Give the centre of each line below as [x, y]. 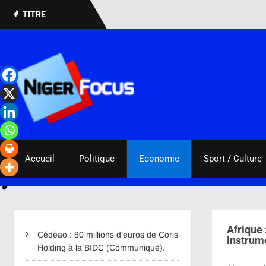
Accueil [40, 159]
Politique [97, 159]
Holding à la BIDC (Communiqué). [101, 248]
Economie [159, 159]
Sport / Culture [233, 159]
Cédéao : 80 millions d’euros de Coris [108, 235]
